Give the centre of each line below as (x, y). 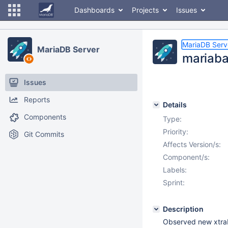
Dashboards (94, 10)
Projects (145, 10)
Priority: (176, 132)
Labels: (175, 170)
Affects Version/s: (192, 144)
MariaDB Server (68, 49)
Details (175, 105)
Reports (37, 99)
